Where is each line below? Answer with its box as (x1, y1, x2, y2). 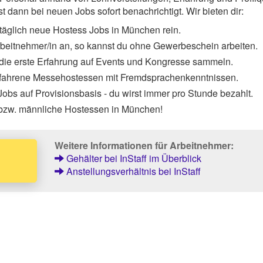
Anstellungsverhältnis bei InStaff (63, 164, 201, 178)
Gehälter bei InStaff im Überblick (63, 151, 201, 165)
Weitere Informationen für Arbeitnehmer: (54, 138, 234, 152)
